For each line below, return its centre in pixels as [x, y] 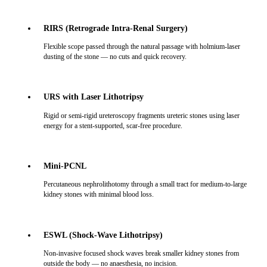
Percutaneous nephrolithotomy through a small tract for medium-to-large [145, 184]
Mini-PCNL [65, 165]
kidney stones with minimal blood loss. [98, 195]
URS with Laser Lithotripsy [93, 97]
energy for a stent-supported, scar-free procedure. [113, 125]
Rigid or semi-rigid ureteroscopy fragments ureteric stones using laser [141, 115]
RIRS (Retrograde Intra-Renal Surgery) [115, 28]
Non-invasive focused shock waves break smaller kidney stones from [141, 253]
